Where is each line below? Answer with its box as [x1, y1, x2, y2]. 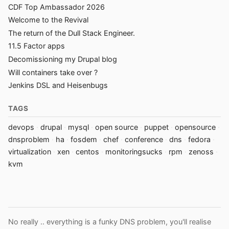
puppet [144, 123, 169, 132]
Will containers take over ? [8, 67, 98, 77]
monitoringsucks [105, 147, 163, 156]
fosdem [71, 135, 97, 144]
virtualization [8, 147, 51, 156]
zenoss [189, 147, 214, 156]
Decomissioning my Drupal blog [8, 54, 117, 63]
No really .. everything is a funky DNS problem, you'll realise [8, 217, 211, 226]
